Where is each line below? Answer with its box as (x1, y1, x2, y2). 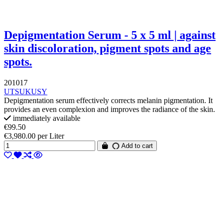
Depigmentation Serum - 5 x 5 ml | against (4, 28, 216, 41)
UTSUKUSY (4, 87, 47, 96)
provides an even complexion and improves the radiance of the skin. (4, 105, 215, 113)
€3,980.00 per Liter (4, 131, 64, 140)
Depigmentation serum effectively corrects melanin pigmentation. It (4, 96, 213, 105)
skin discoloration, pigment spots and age (4, 41, 211, 55)
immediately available (11, 113, 80, 122)
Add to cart (119, 142, 153, 149)
